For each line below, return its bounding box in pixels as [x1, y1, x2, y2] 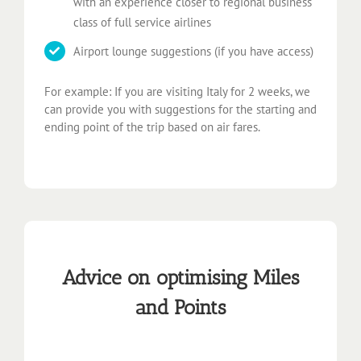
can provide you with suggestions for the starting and [44, 101, 317, 117]
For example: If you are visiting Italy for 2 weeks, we [44, 83, 310, 99]
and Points [135, 295, 226, 320]
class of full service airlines [73, 15, 211, 31]
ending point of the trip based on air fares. [44, 118, 260, 135]
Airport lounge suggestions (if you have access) [73, 43, 313, 59]
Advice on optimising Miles [61, 265, 300, 290]
